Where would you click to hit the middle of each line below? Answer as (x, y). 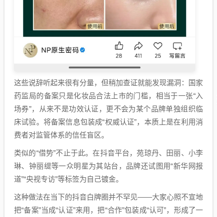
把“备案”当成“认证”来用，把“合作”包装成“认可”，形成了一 (108, 210)
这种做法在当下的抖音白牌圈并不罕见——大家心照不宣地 (108, 197)
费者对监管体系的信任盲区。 (61, 135)
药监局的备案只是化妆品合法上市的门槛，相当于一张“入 (108, 95)
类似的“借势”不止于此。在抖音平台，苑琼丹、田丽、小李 (108, 153)
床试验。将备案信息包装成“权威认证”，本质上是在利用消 (108, 122)
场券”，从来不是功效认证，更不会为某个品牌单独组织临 (108, 108)
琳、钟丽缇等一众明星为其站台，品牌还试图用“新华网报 (108, 166)
